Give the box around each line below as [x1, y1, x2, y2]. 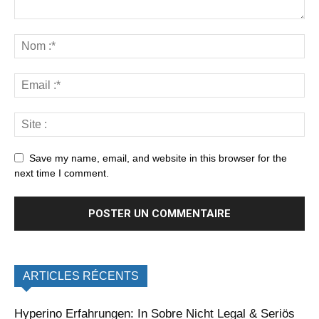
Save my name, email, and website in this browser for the [29, 152, 287, 164]
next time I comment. [14, 167, 109, 179]
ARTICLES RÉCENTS [23, 270, 139, 283]
